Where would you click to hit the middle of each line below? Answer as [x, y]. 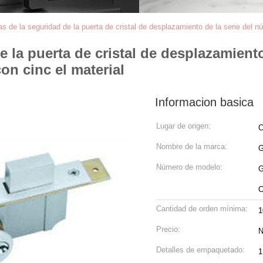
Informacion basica [204, 102]
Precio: [168, 229]
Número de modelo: [189, 167]
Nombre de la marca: [192, 146]
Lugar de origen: [183, 126]
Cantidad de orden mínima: [202, 209]
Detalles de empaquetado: [200, 250]
